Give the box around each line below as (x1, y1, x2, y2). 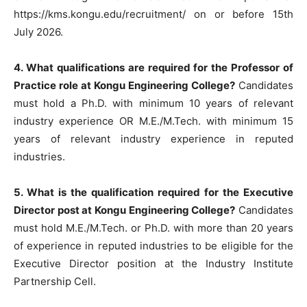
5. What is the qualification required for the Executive (14, 185, 293, 199)
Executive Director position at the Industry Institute (14, 256, 293, 270)
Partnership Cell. (14, 274, 96, 288)
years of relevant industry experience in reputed (14, 132, 293, 145)
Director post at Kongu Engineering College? (14, 203, 236, 217)
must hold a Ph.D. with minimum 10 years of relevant (14, 96, 293, 110)
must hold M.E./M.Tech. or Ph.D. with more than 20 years (14, 221, 293, 234)
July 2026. (14, 25, 63, 38)
